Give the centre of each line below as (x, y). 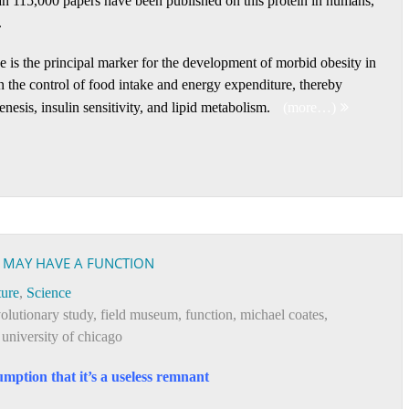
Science (49, 293)
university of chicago (62, 336)
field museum (139, 315)
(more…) (309, 107)
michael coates (282, 315)
